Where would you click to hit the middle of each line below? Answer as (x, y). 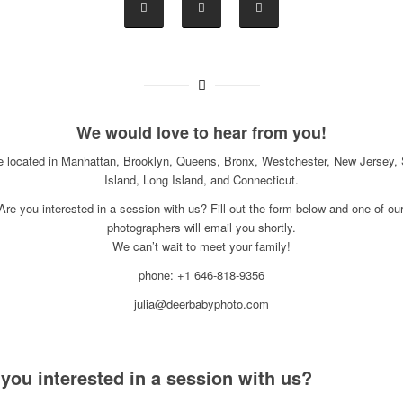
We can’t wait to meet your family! (201, 246)
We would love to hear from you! (201, 133)
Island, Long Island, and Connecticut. (201, 180)
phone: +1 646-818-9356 (201, 275)
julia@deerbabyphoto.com (201, 304)
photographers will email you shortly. (201, 228)
